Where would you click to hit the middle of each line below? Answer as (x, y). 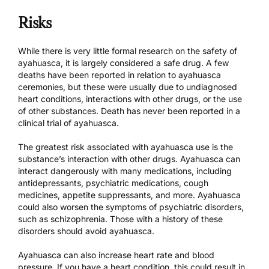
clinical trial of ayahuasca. (68, 122)
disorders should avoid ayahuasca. (86, 231)
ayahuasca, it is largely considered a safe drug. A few (123, 62)
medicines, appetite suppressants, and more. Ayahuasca (129, 195)
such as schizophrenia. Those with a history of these (120, 219)
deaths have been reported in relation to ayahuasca (119, 74)
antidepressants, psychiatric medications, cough (113, 183)
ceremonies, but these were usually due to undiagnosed (128, 86)
